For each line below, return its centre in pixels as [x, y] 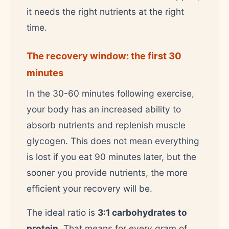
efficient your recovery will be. [89, 188]
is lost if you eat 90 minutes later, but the [111, 156]
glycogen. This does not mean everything [113, 141]
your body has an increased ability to [104, 109]
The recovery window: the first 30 [104, 55]
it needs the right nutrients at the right [105, 11]
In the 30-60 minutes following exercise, [110, 93]
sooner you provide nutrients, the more [107, 172]
